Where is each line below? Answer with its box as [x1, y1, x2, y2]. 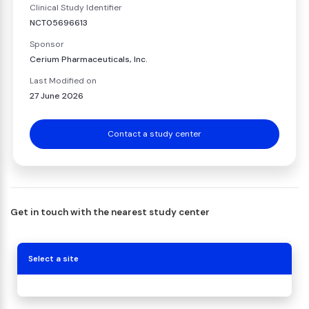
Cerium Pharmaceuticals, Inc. [30, 54, 148, 65]
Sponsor [30, 39, 64, 50]
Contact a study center [108, 128, 201, 139]
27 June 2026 [30, 90, 83, 101]
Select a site [28, 252, 79, 264]
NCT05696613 [30, 17, 88, 28]
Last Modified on [30, 75, 97, 86]
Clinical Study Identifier [30, 2, 122, 13]
